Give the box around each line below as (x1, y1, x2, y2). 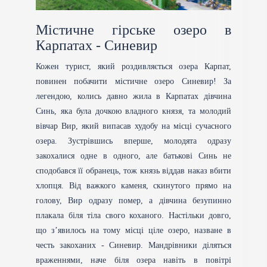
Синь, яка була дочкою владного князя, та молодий (36, 106, 231, 116)
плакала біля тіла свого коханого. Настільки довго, (36, 210, 231, 220)
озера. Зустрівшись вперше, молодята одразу (36, 136, 231, 145)
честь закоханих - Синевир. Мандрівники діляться (36, 240, 231, 250)
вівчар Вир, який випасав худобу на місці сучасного (36, 121, 231, 131)
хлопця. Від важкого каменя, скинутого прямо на (36, 181, 231, 190)
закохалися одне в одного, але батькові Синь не (36, 151, 231, 160)
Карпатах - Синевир (36, 37, 157, 53)
